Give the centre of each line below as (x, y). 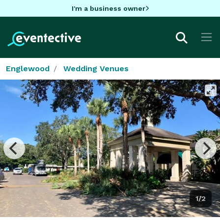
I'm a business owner (108, 8)
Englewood (28, 68)
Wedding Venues (96, 68)
